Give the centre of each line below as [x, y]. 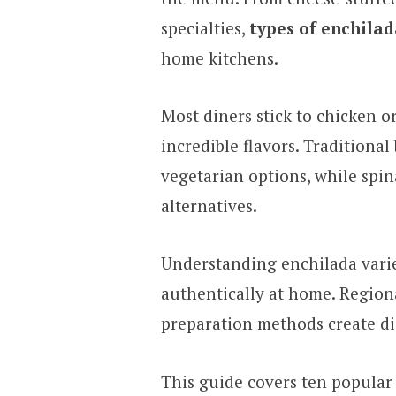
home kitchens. [219, 57]
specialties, [205, 27]
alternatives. [209, 205]
